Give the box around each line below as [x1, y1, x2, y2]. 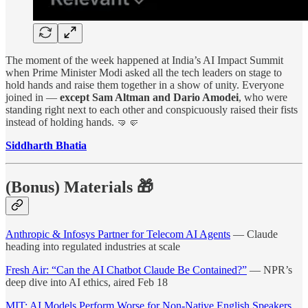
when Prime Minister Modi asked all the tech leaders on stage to [5, 66, 282, 78]
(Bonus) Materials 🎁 [5, 177, 153, 196]
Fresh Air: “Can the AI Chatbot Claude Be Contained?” [5, 264, 247, 276]
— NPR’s [247, 264, 292, 276]
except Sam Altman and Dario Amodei [60, 91, 239, 103]
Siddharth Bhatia [5, 139, 87, 151]
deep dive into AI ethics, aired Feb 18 [5, 276, 168, 289]
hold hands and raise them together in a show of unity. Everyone [5, 78, 284, 91]
